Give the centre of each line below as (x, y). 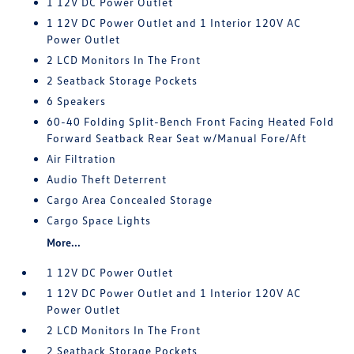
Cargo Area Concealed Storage (130, 200)
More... (64, 242)
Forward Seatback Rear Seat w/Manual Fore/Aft (177, 138)
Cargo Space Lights (99, 220)
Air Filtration (82, 158)
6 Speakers (77, 101)
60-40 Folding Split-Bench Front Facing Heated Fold (191, 121)
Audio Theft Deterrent (107, 179)
